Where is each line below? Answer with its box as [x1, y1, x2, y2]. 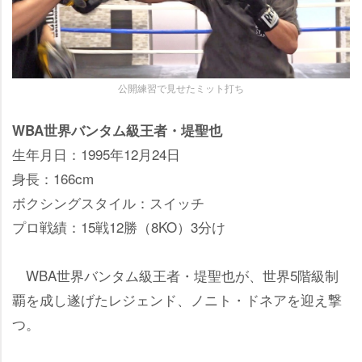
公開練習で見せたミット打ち [118, 80, 244, 95]
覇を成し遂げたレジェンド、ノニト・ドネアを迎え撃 [12, 288, 342, 309]
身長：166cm [12, 167, 94, 188]
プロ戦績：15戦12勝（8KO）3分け [12, 216, 225, 237]
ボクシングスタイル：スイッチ [12, 192, 204, 213]
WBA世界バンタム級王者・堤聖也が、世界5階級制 [12, 264, 339, 285]
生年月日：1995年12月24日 [12, 143, 180, 164]
